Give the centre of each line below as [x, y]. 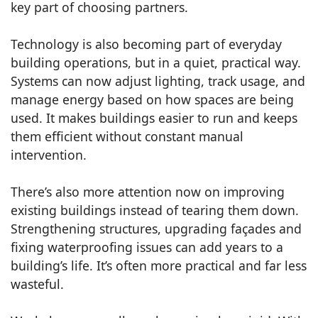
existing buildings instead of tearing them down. [155, 210]
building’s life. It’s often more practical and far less [159, 265]
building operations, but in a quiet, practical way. [156, 62]
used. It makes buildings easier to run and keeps [154, 117]
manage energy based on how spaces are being [152, 99]
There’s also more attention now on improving [148, 191]
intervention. [49, 154]
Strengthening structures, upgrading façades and [156, 228]
